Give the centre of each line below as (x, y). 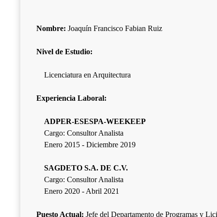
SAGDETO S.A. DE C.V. (86, 168)
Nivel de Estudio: (64, 51)
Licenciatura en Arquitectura (87, 75)
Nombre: (51, 28)
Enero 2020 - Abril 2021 (82, 191)
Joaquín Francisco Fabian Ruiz (114, 28)
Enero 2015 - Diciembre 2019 (90, 144)
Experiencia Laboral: (71, 98)
